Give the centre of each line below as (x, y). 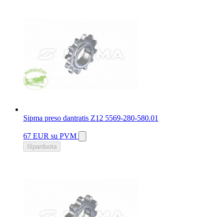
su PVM (64, 136)
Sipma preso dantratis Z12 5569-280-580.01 (91, 118)
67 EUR (37, 136)
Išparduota (42, 147)
